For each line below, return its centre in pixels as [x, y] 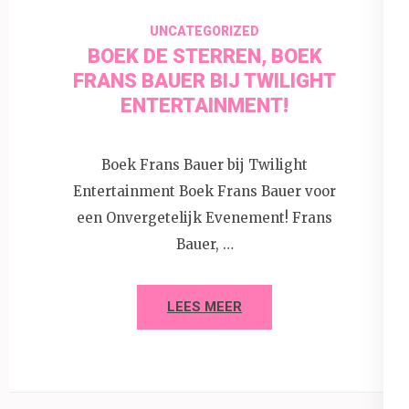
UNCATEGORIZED [204, 31]
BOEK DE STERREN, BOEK [204, 56]
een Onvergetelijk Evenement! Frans [204, 218]
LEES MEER [204, 307]
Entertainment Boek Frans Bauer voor [204, 192]
